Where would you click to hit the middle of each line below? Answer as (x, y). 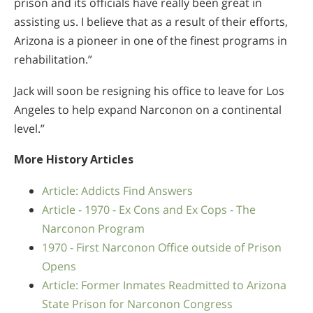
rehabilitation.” (53, 60)
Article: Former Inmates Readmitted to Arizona (164, 285)
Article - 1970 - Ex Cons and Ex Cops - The (149, 209)
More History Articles (74, 160)
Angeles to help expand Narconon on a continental (148, 109)
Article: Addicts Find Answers (117, 190)
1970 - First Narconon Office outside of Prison (162, 247)
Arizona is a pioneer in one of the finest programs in (151, 41)
